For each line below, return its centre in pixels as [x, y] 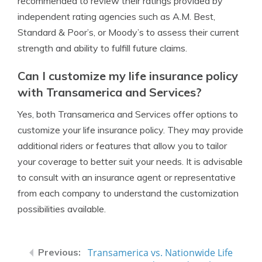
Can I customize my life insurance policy [128, 76]
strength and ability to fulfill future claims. [102, 48]
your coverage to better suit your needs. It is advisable [130, 161]
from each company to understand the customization [128, 193]
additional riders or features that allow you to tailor [122, 146]
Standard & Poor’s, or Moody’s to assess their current [128, 32]
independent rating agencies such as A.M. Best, [116, 16]
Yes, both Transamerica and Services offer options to [128, 114]
